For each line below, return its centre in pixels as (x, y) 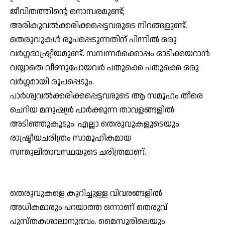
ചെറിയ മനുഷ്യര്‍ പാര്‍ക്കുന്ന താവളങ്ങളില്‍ (92, 110)
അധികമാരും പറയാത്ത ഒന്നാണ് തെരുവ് (89, 208)
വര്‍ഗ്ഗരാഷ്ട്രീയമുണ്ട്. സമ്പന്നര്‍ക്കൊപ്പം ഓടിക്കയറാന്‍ (110, 54)
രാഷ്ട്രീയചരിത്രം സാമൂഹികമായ (71, 138)
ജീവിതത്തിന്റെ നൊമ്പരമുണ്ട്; (67, 12)
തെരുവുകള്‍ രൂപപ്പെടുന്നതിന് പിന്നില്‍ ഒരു (93, 40)
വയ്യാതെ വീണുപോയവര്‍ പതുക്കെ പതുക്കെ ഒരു (104, 68)
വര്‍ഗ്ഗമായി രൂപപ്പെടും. (52, 82)
